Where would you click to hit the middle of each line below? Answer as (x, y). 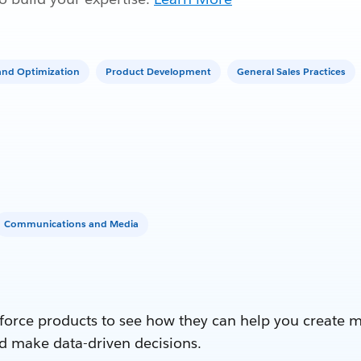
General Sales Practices (291, 71)
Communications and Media (71, 224)
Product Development (158, 71)
